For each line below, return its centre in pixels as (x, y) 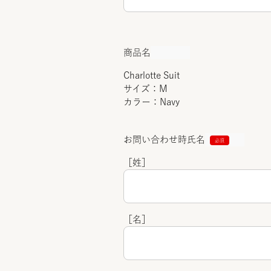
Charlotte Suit (152, 75)
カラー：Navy (152, 102)
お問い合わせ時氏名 (164, 139)
